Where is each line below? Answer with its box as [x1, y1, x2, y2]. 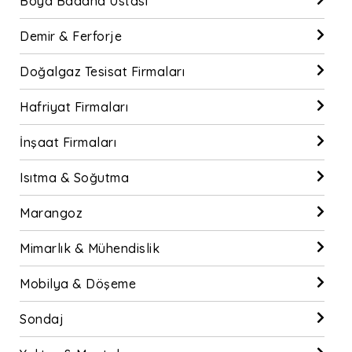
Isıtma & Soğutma [20, 170, 129, 185]
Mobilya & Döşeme [20, 276, 136, 291]
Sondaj [20, 311, 64, 327]
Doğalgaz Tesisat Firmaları [20, 64, 185, 79]
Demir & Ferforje [20, 28, 122, 44]
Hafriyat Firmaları [20, 99, 128, 115]
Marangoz [20, 205, 82, 221]
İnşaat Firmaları [20, 134, 116, 150]
